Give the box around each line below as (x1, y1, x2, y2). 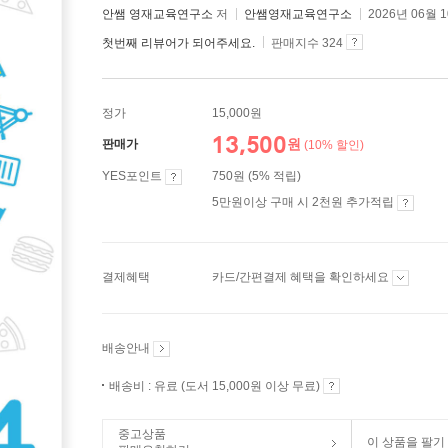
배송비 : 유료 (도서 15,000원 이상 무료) (109, 379, 323, 393)
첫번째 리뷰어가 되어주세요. (102, 36, 255, 50)
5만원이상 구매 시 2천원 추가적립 (212, 195, 397, 209)
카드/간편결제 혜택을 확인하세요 (212, 270, 392, 284)
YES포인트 (102, 169, 165, 183)
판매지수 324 (268, 36, 346, 50)
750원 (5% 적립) (212, 169, 301, 183)
